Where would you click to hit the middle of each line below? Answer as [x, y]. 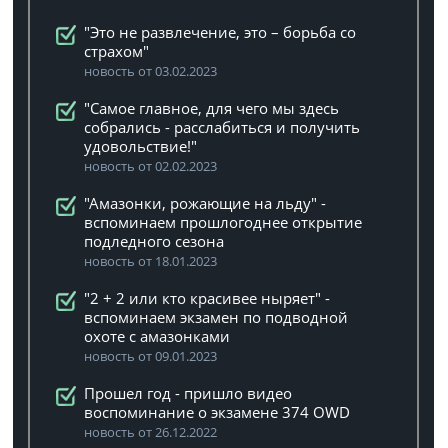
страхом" [117, 51]
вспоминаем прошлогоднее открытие [223, 222]
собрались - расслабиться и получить [222, 127]
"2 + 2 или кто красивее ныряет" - [207, 298]
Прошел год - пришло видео [188, 393]
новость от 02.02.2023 [151, 166]
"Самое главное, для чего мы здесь [212, 108]
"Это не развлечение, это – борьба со [220, 32]
